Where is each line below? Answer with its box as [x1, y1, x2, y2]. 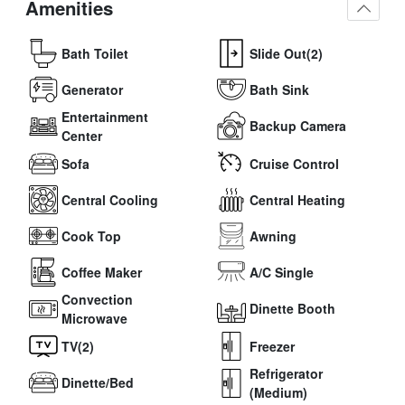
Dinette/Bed [61, 372, 134, 391]
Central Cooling [61, 190, 158, 209]
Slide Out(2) [250, 43, 323, 62]
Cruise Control [250, 154, 339, 173]
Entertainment [61, 108, 148, 127]
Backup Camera [250, 116, 346, 135]
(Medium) [250, 383, 307, 402]
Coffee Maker [61, 262, 142, 281]
